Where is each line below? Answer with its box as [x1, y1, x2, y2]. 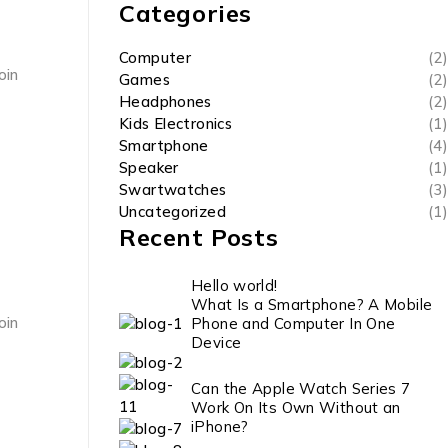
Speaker [119, 158, 179, 177]
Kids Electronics [119, 114, 232, 133]
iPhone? [191, 416, 249, 436]
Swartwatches [119, 180, 227, 199]
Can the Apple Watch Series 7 [191, 378, 411, 398]
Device [191, 333, 242, 352]
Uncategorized [119, 202, 226, 221]
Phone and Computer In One [191, 314, 396, 333]
